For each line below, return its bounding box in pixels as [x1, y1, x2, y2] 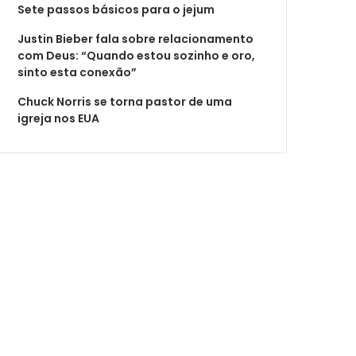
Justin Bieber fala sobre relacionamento [17, 30, 254, 47]
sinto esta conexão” [17, 64, 137, 80]
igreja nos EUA [17, 110, 100, 126]
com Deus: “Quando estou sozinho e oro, [17, 47, 256, 64]
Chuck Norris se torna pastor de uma [17, 93, 233, 110]
